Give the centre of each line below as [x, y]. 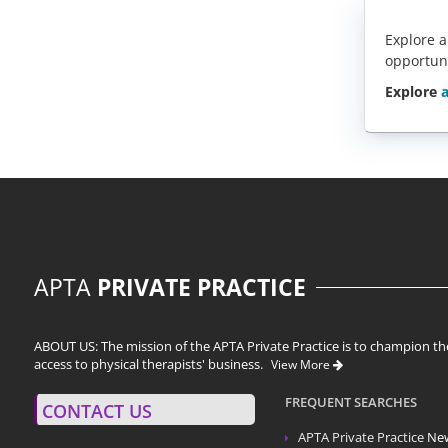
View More [302, 364]
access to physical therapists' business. [150, 364]
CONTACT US [97, 410]
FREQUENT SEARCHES [350, 402]
